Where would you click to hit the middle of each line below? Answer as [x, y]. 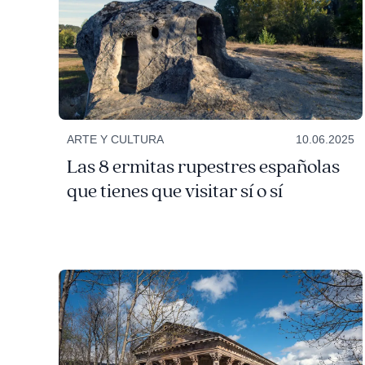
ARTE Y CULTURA [115, 139]
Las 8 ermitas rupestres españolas [203, 167]
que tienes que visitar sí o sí [174, 191]
